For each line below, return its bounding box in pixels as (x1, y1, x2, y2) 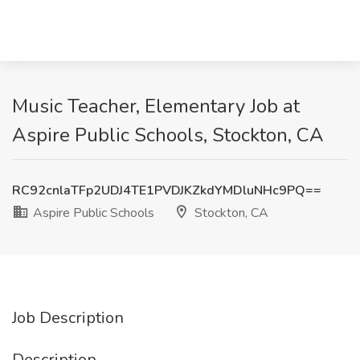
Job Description (12, 307, 124, 329)
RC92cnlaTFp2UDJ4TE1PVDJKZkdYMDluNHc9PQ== (12, 182, 321, 199)
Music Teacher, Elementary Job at (12, 93, 300, 119)
